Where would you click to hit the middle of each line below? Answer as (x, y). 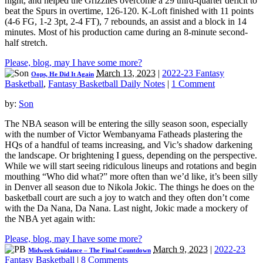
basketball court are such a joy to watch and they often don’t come (127, 198)
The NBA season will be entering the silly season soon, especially (126, 124)
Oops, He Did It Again (63, 74)
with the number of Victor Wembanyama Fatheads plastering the (124, 134)
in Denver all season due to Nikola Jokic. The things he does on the (129, 187)
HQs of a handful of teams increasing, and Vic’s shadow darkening (129, 145)
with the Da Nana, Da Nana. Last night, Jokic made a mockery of (126, 208)
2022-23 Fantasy (193, 73)
